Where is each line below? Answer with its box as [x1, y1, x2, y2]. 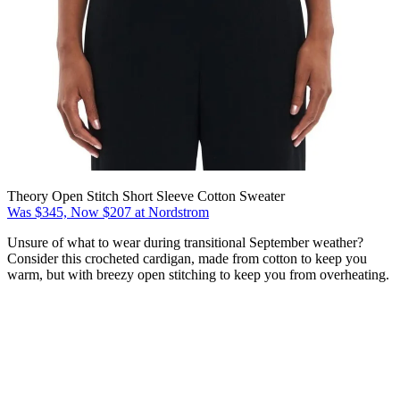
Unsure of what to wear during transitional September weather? [7, 235, 363, 251]
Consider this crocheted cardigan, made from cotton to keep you [7, 251, 367, 267]
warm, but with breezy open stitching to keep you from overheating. [7, 267, 389, 283]
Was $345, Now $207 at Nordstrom [7, 204, 209, 221]
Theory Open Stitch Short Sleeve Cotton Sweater [7, 188, 285, 204]
